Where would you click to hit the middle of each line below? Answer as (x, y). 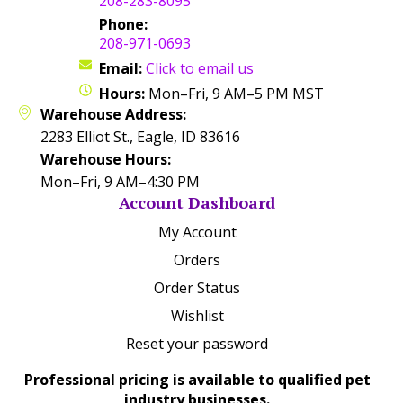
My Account (197, 233)
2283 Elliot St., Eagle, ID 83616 (140, 137)
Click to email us (200, 69)
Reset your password (197, 344)
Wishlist (197, 316)
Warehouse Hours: (106, 160)
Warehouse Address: (113, 115)
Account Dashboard (197, 203)
